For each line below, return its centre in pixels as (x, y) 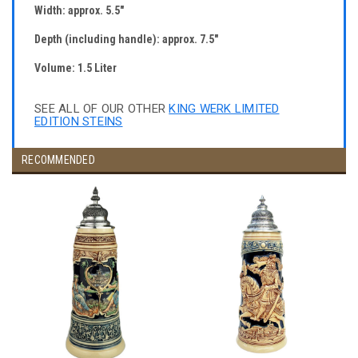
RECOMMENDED (58, 160)
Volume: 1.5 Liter (76, 68)
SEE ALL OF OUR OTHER (102, 109)
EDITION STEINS (79, 122)
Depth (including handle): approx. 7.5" (126, 39)
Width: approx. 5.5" (79, 10)
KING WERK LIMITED (224, 109)
